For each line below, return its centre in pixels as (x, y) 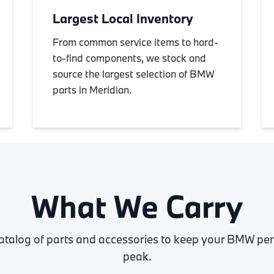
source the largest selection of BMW (134, 74)
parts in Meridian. (92, 90)
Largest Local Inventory (123, 18)
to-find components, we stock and (130, 58)
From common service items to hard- (136, 42)
